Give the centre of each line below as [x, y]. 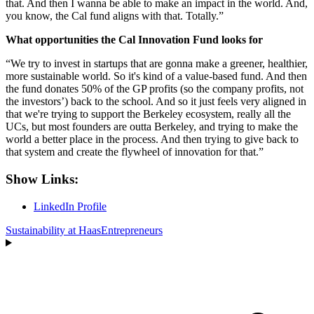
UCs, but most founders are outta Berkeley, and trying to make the [152, 127]
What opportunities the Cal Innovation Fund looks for [134, 40]
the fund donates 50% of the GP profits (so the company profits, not [155, 89]
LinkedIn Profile [70, 206]
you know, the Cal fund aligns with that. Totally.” [115, 16]
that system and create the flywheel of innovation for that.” [135, 152]
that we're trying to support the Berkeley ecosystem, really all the [148, 114]
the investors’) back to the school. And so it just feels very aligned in [156, 102]
